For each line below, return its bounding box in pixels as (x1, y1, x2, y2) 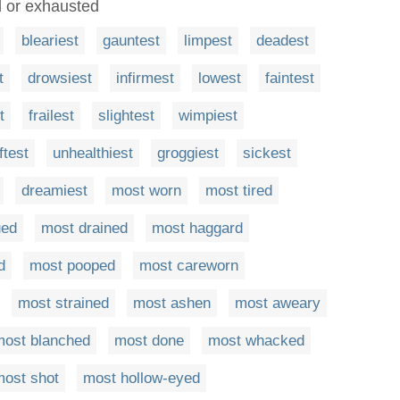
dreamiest (21, 181, 87, 199)
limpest (184, 31, 232, 49)
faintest (265, 69, 314, 87)
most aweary (235, 294, 321, 312)
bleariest (21, 31, 79, 49)
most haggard (152, 219, 243, 237)
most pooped (29, 256, 115, 274)
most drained (41, 219, 128, 237)
